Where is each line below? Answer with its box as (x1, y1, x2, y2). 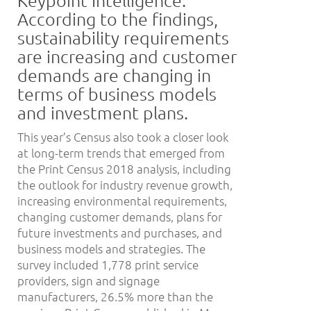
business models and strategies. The (17, 240, 205, 256)
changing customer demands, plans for (17, 208, 222, 224)
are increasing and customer (17, 45, 237, 67)
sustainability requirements (17, 26, 229, 48)
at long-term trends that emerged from (17, 144, 225, 160)
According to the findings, (17, 8, 218, 29)
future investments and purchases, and (17, 224, 222, 240)
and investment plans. (17, 101, 188, 123)
